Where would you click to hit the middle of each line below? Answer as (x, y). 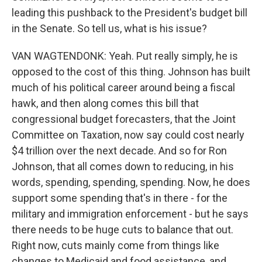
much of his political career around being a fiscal (123, 87)
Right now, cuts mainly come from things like (116, 245)
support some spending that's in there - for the (120, 198)
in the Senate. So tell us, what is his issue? (109, 28)
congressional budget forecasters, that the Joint (124, 119)
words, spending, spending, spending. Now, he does (131, 182)
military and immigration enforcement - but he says (130, 214)
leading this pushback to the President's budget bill (130, 13)
